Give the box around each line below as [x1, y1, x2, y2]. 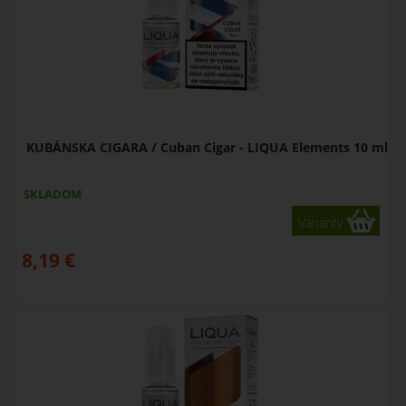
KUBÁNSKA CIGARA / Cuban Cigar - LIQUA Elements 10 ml [26, 139, 389, 157]
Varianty [298, 214, 343, 232]
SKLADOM [23, 186, 82, 203]
